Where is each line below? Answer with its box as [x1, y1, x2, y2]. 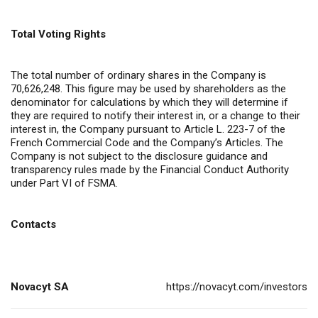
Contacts [11, 217, 56, 231]
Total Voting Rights [11, 27, 106, 40]
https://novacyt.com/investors [166, 280, 307, 293]
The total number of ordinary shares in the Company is [11, 68, 266, 82]
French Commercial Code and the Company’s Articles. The [11, 136, 283, 149]
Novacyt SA [11, 280, 69, 293]
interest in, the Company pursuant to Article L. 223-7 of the [11, 122, 285, 136]
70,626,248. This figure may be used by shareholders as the [11, 82, 286, 95]
